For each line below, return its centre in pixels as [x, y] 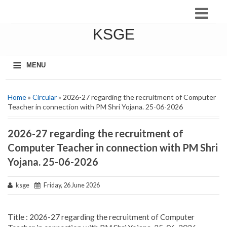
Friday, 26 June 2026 [70, 185]
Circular [45, 97]
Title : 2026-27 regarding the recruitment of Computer [101, 217]
